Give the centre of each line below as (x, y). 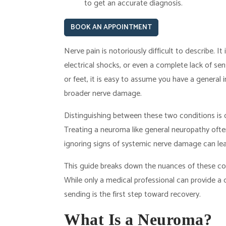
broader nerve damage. (103, 94)
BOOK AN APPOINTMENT (111, 27)
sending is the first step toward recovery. (132, 194)
